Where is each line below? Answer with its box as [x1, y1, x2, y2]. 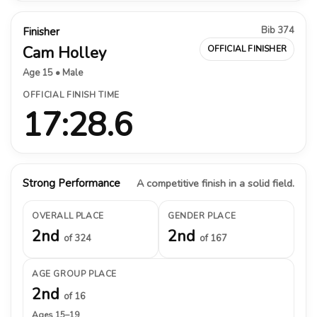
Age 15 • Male [23, 66, 83, 79]
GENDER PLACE [168, 209, 236, 221]
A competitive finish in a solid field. [137, 175, 294, 190]
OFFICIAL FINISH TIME [23, 88, 120, 100]
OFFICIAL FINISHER [207, 42, 287, 54]
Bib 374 [261, 23, 294, 37]
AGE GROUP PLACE [32, 267, 117, 279]
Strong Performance [23, 175, 120, 190]
